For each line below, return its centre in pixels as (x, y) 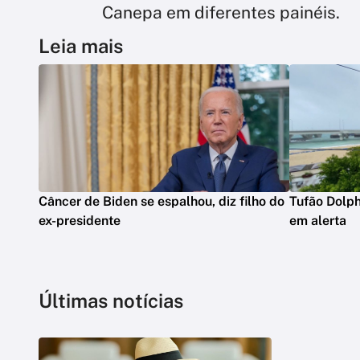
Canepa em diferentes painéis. (221, 12)
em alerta (318, 220)
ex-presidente (80, 220)
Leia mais (81, 45)
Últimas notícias (111, 300)
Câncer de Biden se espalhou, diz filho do (162, 201)
